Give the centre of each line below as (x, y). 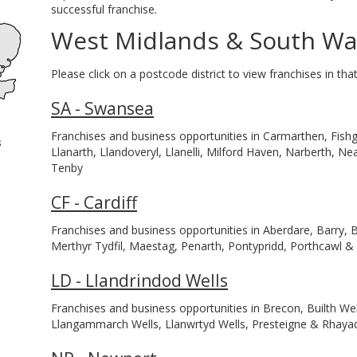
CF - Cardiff (94, 202)
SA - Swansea (102, 108)
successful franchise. (106, 9)
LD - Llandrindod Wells (139, 280)
